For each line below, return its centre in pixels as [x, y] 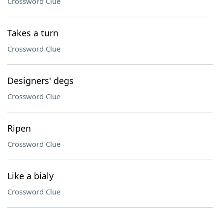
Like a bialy [30, 176]
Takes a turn [33, 33]
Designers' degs [41, 81]
